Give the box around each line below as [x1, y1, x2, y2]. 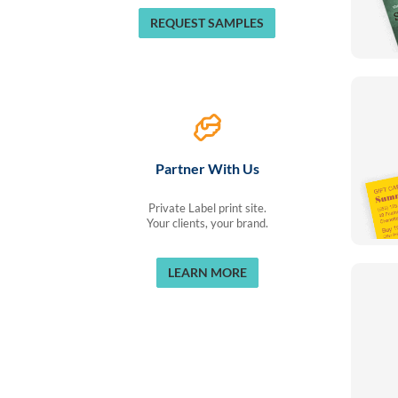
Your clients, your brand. [146, 217, 268, 230]
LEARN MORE [167, 265, 247, 280]
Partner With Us [155, 160, 259, 177]
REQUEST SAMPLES [150, 15, 265, 30]
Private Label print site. [147, 202, 267, 215]
